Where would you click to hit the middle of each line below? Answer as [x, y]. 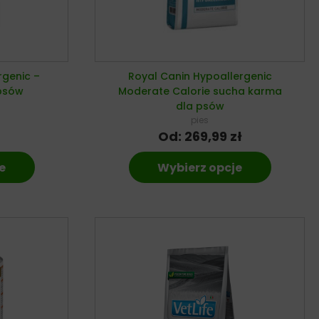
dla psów [200, 106]
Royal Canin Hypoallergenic [200, 77]
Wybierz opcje [200, 168]
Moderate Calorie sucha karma [200, 91]
